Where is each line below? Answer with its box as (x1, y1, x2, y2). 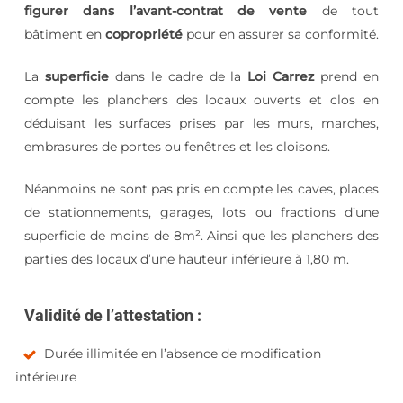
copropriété (104, 26, 183, 43)
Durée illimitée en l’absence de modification (43, 345, 321, 363)
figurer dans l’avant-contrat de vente (23, 3, 322, 20)
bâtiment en (23, 26, 105, 43)
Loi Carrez (247, 68, 315, 85)
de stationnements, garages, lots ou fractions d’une (23, 204, 380, 221)
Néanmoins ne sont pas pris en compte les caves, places (23, 181, 380, 198)
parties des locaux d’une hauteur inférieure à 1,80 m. (23, 251, 349, 268)
